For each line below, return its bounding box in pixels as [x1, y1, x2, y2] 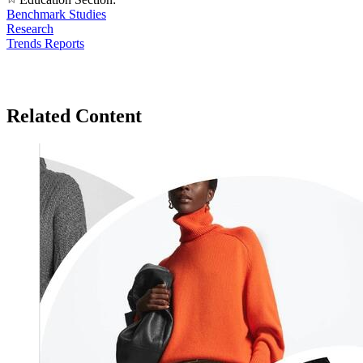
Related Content [6, 105, 142, 127]
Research [6, 21, 53, 36]
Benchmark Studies [6, 6, 106, 21]
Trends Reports [6, 36, 84, 50]
